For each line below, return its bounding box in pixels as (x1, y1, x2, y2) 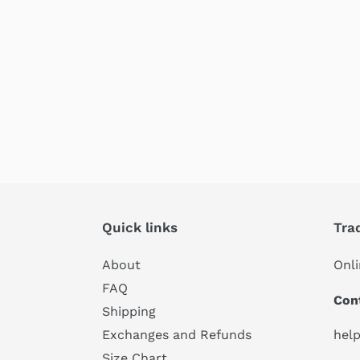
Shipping (102, 304, 156, 320)
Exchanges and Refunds (102, 327, 252, 343)
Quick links (102, 219, 178, 236)
